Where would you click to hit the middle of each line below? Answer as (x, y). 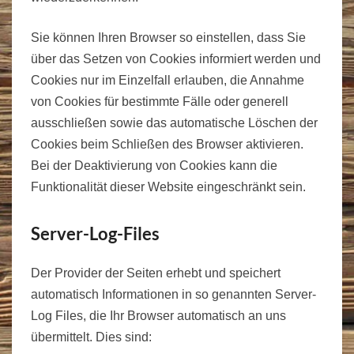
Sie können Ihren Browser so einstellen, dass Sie (168, 37)
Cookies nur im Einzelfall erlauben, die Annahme (168, 80)
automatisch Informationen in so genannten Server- (173, 294)
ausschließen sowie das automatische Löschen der (174, 122)
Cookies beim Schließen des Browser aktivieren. (167, 144)
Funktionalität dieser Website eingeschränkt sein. (168, 186)
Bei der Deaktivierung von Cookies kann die (154, 165)
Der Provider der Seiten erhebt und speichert (156, 273)
